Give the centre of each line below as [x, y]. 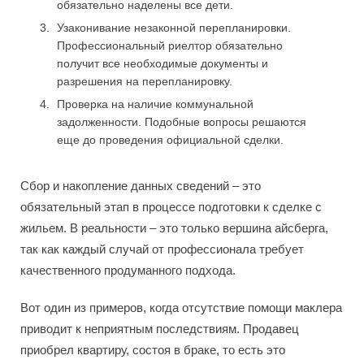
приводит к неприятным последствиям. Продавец [160, 328]
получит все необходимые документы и [162, 63]
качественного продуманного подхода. [128, 270]
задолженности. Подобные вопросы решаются [182, 121]
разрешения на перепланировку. [145, 81]
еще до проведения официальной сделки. [170, 139]
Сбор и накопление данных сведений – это [141, 185]
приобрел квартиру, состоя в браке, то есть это [153, 349]
